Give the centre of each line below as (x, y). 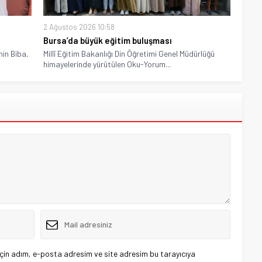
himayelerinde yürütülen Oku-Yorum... (107, 64)
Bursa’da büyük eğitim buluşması (108, 40)
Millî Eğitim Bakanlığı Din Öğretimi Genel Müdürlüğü (129, 53)
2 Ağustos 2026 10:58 (79, 27)
